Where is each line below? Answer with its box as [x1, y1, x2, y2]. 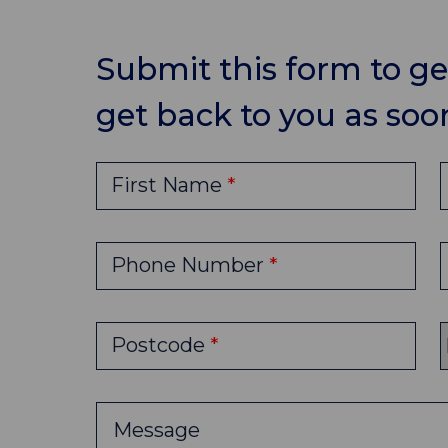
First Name [111, 172, 227, 197]
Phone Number [111, 252, 269, 277]
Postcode [111, 332, 210, 357]
